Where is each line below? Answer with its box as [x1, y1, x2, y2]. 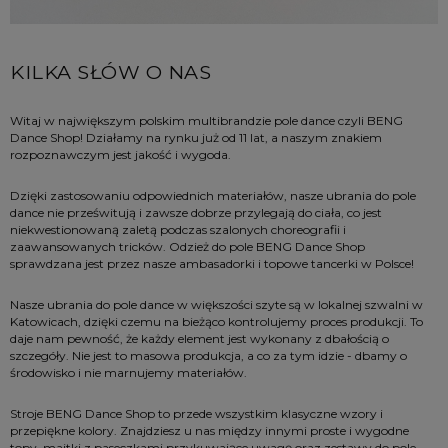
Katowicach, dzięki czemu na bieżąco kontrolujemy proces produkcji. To [10, 314, 426, 330]
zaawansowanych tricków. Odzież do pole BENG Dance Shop [10, 239, 368, 255]
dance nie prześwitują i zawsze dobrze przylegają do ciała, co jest [10, 205, 385, 221]
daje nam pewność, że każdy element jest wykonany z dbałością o [10, 331, 392, 347]
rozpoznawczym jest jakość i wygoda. [10, 147, 231, 163]
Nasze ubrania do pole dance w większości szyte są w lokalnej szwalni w [10, 297, 426, 313]
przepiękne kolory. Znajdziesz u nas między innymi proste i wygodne [10, 423, 412, 439]
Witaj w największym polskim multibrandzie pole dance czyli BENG [10, 113, 406, 129]
